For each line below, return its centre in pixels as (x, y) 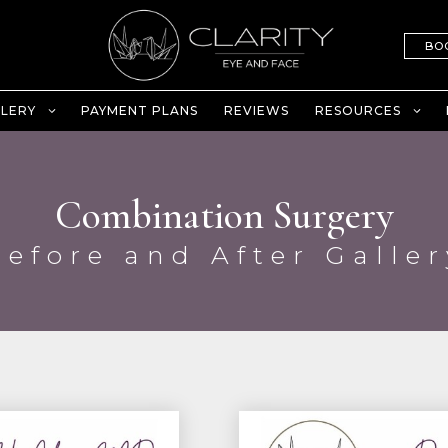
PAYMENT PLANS (139, 110)
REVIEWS (256, 110)
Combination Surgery (224, 215)
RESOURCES (357, 110)
